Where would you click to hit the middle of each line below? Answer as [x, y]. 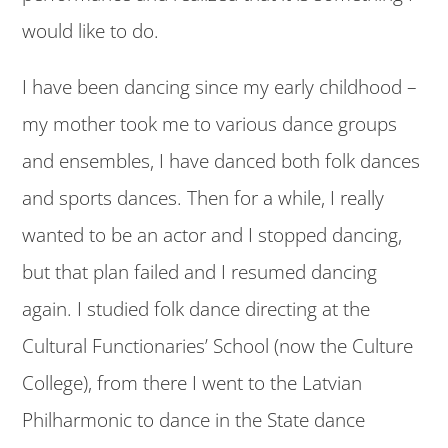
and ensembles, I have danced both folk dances [221, 160]
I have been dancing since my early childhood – [220, 86]
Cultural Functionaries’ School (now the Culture [218, 345]
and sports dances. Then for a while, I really [203, 197]
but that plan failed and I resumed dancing [200, 271]
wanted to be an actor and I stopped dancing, [212, 234]
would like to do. [91, 31]
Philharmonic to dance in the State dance [194, 419]
